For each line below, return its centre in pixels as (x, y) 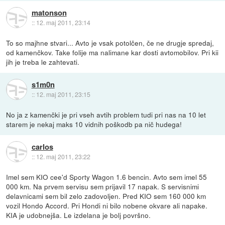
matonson (49, 13)
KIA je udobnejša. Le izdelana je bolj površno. (79, 215)
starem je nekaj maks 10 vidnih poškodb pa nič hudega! (94, 124)
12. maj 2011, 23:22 (63, 157)
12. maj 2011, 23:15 (63, 94)
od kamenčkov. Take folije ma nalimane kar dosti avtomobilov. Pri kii (113, 52)
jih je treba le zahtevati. (43, 62)
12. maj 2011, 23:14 (63, 23)
